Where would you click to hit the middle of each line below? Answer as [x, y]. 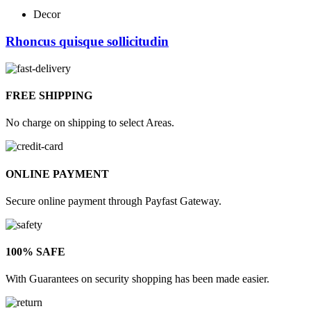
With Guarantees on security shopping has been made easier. [137, 279]
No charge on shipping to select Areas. [90, 123]
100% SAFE [35, 252]
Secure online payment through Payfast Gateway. [114, 201]
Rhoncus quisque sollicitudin [87, 42]
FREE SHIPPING [49, 96]
